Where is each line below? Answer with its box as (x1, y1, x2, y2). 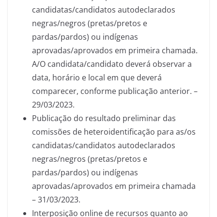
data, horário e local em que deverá (32, 72, 162, 83)
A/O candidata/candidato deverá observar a (32, 59, 192, 69)
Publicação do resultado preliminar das (32, 113, 176, 124)
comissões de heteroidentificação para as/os (32, 126, 196, 137)
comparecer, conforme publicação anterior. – (32, 86, 198, 96)
